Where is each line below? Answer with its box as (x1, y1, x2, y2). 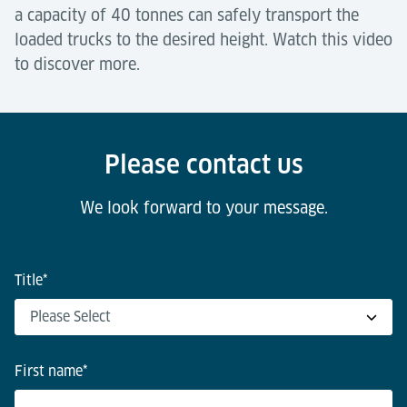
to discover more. (15, 55, 140, 74)
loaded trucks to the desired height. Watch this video (15, 30, 392, 49)
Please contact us (104, 149, 303, 179)
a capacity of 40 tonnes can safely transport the (15, 5, 359, 25)
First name (15, 362, 83, 380)
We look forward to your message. (79, 198, 328, 217)
